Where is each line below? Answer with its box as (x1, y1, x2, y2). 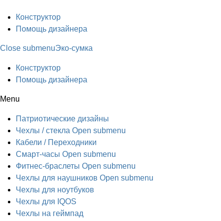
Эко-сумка (55, 44, 93, 52)
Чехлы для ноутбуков (16, 185, 94, 194)
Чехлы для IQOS (16, 197, 76, 206)
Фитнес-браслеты (16, 162, 80, 170)
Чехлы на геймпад (16, 209, 83, 218)
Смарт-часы (16, 150, 60, 158)
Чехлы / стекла (16, 126, 70, 135)
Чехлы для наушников (16, 174, 98, 182)
